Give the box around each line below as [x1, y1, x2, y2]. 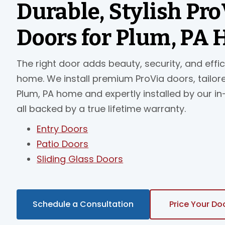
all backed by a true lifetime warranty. [17, 102, 186, 115]
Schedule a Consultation [33, 198, 134, 210]
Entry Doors [37, 122, 88, 135]
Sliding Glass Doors [37, 152, 124, 165]
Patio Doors [37, 137, 89, 150]
